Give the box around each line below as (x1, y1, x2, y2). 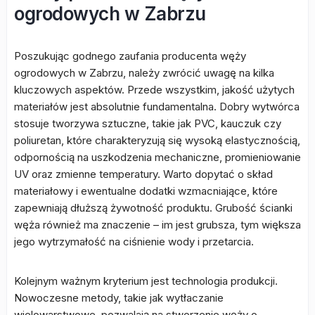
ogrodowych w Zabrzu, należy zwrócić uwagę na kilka (14, 66, 274, 79)
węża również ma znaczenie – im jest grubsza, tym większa (14, 218, 301, 231)
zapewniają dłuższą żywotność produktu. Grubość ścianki (14, 201, 292, 214)
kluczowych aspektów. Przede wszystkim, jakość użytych (14, 83, 295, 96)
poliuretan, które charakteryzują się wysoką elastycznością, (14, 134, 300, 147)
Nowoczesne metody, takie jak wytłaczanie (14, 291, 224, 304)
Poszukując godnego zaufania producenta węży (14, 49, 246, 63)
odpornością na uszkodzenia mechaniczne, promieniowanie (14, 150, 301, 164)
